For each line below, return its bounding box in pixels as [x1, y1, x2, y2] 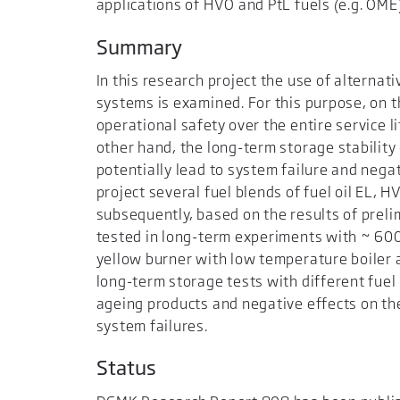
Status [96, 355, 156, 380]
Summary [96, 34, 182, 59]
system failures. [96, 317, 208, 336]
